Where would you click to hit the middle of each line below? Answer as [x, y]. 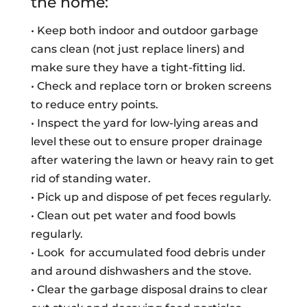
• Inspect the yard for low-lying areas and [144, 123]
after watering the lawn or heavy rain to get [152, 160]
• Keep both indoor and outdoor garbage [144, 30]
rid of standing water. [90, 179]
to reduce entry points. [94, 105]
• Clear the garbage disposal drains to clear [149, 290]
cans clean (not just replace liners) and [137, 49]
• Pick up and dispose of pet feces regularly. [151, 197]
